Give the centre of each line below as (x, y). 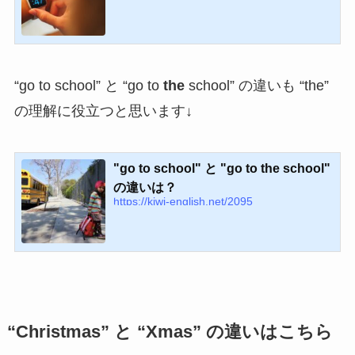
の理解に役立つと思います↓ (103, 111)
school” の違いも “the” (256, 86)
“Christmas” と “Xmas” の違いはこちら (170, 332)
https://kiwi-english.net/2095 (183, 202)
